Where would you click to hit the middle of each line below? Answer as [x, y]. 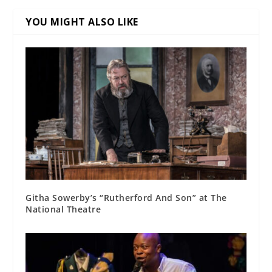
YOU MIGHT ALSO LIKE [82, 22]
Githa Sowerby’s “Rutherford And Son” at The [126, 197]
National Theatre [63, 209]
